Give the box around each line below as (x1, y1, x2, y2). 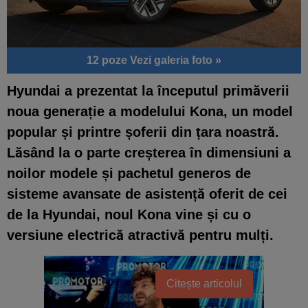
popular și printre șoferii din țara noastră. (7, 124, 279, 140)
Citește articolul (166, 277, 242, 289)
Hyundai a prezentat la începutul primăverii (7, 82, 289, 98)
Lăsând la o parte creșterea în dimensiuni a (7, 144, 291, 160)
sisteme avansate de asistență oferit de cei (7, 186, 287, 201)
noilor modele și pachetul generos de (7, 165, 251, 181)
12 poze (87, 54, 130, 66)
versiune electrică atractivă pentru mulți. (7, 227, 274, 243)
